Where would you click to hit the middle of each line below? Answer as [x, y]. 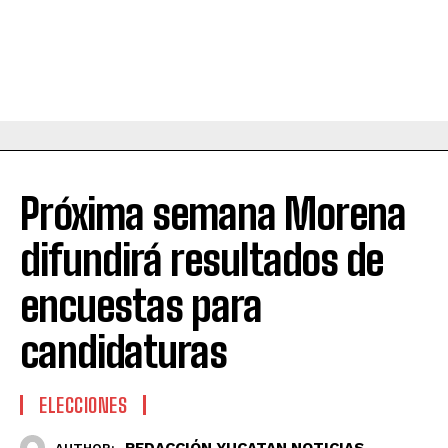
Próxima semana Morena [213, 214]
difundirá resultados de [201, 260]
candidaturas [123, 352]
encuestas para [141, 306]
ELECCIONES [83, 405]
